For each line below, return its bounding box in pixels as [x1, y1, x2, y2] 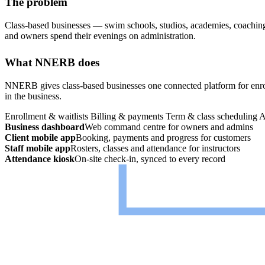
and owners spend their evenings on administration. [5, 30, 196, 41]
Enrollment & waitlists [5, 111, 88, 121]
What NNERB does [5, 56, 99, 69]
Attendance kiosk [5, 153, 75, 164]
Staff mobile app [5, 143, 70, 153]
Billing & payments [91, 111, 163, 121]
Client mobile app [5, 132, 76, 143]
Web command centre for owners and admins [85, 121, 253, 132]
